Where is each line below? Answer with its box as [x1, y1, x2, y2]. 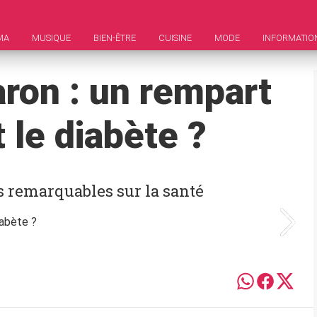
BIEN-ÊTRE [93, 33, 136, 43]
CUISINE [158, 33, 192, 43]
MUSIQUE [32, 33, 71, 43]
